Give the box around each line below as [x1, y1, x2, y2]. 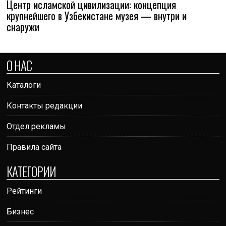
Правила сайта [7, 142, 62, 152]
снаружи [7, 19, 40, 35]
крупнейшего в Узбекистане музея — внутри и [7, 8, 187, 24]
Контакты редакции [7, 101, 83, 111]
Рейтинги [7, 186, 42, 196]
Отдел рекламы [7, 122, 67, 132]
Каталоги [7, 80, 41, 90]
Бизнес [7, 207, 34, 217]
